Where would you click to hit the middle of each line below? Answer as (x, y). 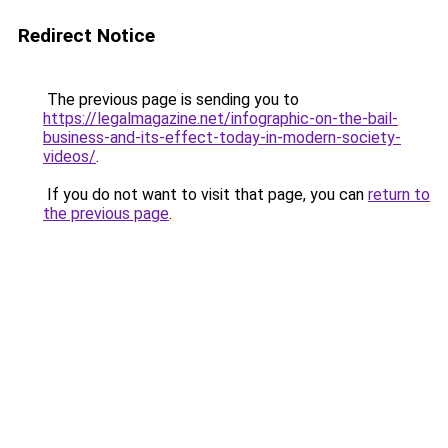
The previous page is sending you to (171, 99)
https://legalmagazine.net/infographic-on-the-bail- (220, 118)
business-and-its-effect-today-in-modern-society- (222, 137)
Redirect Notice (86, 35)
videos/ (69, 156)
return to (399, 194)
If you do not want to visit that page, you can (205, 194)
